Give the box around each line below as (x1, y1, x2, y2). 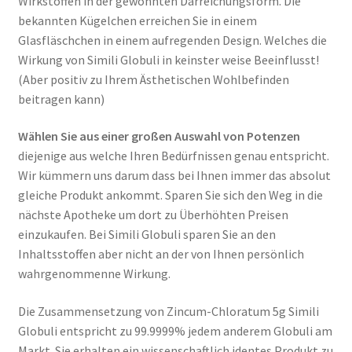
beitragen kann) (17, 90, 104, 107)
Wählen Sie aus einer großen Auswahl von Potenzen (17, 128, 300, 145)
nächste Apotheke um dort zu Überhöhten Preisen (17, 207, 288, 223)
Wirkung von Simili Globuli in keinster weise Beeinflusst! (17, 51, 319, 68)
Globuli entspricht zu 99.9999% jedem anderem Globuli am (17, 323, 332, 339)
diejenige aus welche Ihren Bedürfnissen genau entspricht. (17, 148, 329, 164)
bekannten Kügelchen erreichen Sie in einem (17, 12, 257, 28)
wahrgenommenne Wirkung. (17, 266, 170, 282)
